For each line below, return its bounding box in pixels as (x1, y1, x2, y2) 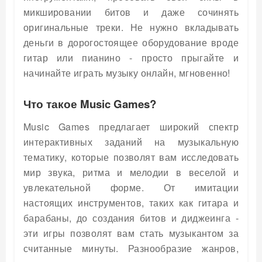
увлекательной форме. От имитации (23, 180, 239, 194)
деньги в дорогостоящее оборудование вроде (23, 35, 239, 49)
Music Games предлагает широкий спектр (23, 119, 239, 133)
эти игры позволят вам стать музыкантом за (23, 226, 239, 240)
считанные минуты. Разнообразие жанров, (23, 241, 239, 255)
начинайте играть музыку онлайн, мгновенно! (23, 65, 230, 80)
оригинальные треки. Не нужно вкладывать (23, 20, 239, 34)
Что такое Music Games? (23, 95, 156, 112)
